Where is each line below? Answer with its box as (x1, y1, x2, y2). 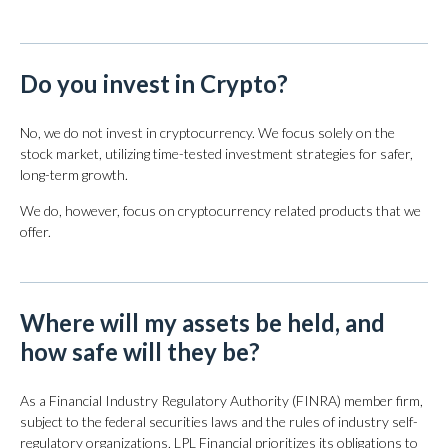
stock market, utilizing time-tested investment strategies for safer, (20, 145, 413, 162)
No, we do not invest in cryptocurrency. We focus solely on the (20, 124, 395, 141)
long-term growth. (20, 166, 128, 183)
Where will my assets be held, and (20, 308, 385, 337)
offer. (20, 223, 51, 240)
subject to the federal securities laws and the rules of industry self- (20, 413, 418, 430)
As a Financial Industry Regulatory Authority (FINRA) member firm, (20, 392, 423, 409)
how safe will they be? (20, 337, 260, 366)
